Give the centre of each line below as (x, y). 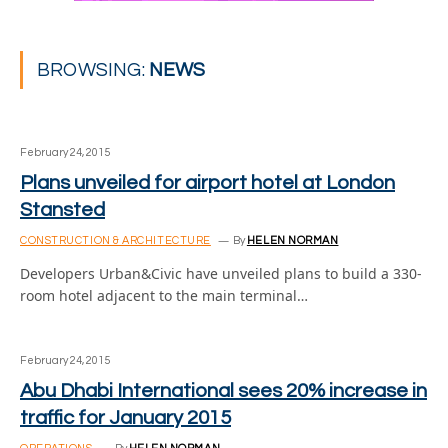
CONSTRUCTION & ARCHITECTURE (115, 240)
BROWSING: (93, 70)
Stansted (62, 210)
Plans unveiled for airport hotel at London (207, 183)
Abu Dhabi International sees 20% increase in (223, 391)
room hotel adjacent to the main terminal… (164, 295)
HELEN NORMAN (292, 240)
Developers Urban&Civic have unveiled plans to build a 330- (221, 273)
